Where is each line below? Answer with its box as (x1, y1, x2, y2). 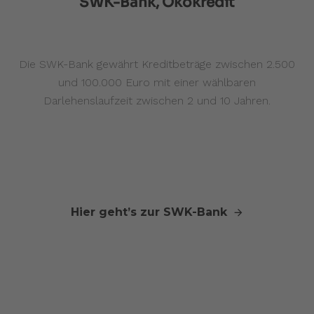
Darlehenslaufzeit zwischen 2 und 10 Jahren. (43, 94, 271, 108)
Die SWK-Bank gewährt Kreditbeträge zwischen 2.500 (19, 57, 295, 71)
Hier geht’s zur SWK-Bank (70, 205, 227, 219)
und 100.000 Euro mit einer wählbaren (58, 76, 256, 90)
